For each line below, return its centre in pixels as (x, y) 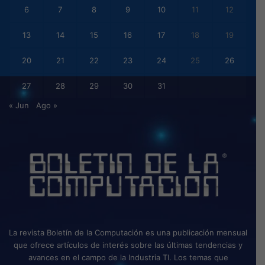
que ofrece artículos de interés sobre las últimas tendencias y (128, 245)
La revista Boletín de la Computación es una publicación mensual (128, 232)
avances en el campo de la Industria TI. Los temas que (128, 257)
